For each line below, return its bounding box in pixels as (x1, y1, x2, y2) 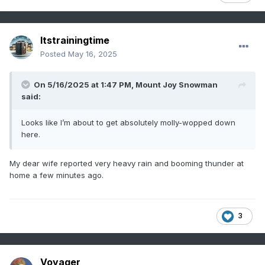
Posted (40, 49, 68, 59)
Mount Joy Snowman (135, 80, 218, 90)
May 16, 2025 (68, 49, 117, 59)
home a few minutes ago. (9, 170, 106, 180)
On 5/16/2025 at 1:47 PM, (34, 80, 135, 90)
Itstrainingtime (40, 34, 109, 47)
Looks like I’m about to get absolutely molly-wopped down (21, 118, 235, 128)
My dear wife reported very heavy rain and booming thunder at (9, 159, 244, 169)
